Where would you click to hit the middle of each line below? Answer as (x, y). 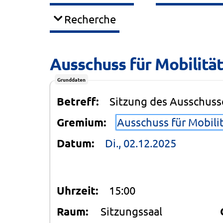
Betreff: (78, 101)
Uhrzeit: (77, 190)
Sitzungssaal (132, 211)
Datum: (75, 143)
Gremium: (81, 122)
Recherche (90, 19)
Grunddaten (71, 79)
